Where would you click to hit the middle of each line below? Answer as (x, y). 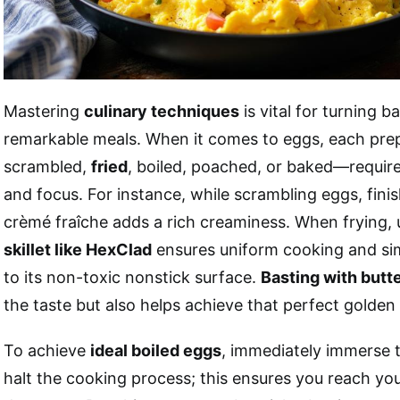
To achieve (47, 351)
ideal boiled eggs (156, 351)
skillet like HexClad (78, 250)
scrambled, (47, 167)
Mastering (44, 112)
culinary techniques (162, 112)
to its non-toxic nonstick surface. (132, 278)
